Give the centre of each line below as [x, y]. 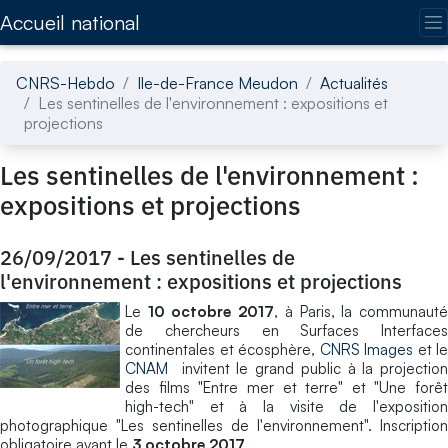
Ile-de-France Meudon [217, 82]
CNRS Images [366, 349]
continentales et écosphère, [222, 349]
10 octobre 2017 [211, 311]
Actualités [354, 82]
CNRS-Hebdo [65, 82]
